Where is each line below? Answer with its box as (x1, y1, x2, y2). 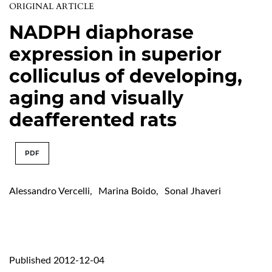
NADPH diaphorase (9, 21, 194, 44)
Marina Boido (98, 186, 156, 196)
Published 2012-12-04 (9, 255, 104, 265)
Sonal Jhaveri (165, 186, 221, 196)
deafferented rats (9, 108, 177, 131)
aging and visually (9, 86, 183, 109)
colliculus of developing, (9, 64, 242, 87)
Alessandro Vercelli (9, 186, 90, 196)
